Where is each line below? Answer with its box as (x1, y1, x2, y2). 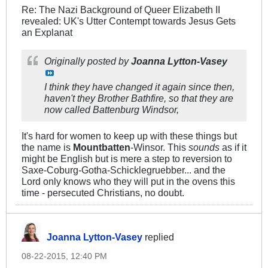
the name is (22, 141, 73, 153)
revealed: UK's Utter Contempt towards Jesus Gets (22, 15, 236, 26)
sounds (188, 141, 222, 153)
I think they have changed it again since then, (44, 81, 234, 92)
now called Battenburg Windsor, (44, 103, 179, 115)
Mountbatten (73, 141, 130, 153)
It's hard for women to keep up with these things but (22, 130, 237, 141)
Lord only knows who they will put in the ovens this (22, 175, 235, 187)
